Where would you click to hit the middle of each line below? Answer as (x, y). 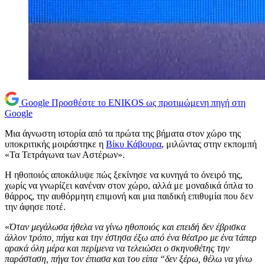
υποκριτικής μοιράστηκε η (55, 144)
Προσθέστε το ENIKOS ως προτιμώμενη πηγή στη (148, 103)
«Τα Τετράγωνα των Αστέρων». (65, 155)
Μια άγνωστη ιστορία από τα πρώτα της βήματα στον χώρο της (123, 134)
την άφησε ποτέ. (35, 207)
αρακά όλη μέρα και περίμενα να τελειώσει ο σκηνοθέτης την (117, 248)
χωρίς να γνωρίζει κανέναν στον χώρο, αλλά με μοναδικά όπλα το (129, 186)
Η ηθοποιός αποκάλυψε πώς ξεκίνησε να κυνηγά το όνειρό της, (124, 175)
